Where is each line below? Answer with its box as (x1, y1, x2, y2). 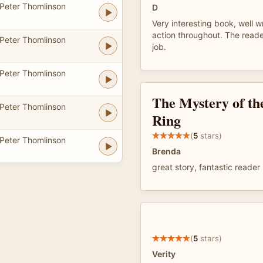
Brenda (152, 146, 181, 156)
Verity (152, 249, 176, 259)
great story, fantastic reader (152, 162, 260, 172)
